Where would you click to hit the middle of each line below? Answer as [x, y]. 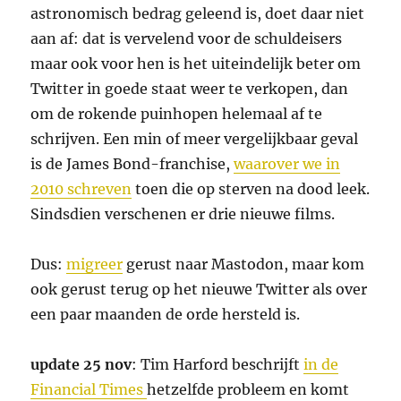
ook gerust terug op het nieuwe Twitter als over [199, 290]
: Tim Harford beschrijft [218, 365]
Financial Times [89, 390]
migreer [95, 264]
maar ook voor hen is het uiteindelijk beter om [196, 64]
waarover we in [287, 164]
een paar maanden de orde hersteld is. [166, 315]
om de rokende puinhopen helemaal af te [177, 114]
